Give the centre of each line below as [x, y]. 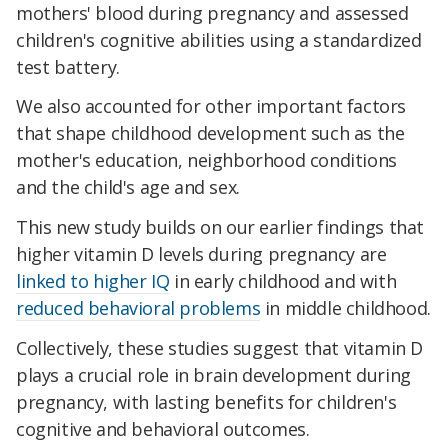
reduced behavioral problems [138, 308]
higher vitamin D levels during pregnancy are [201, 254]
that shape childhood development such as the [210, 133]
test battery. [68, 66]
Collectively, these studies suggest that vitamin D [220, 348]
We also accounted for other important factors [211, 106]
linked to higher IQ [93, 281]
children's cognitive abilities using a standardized [219, 39]
